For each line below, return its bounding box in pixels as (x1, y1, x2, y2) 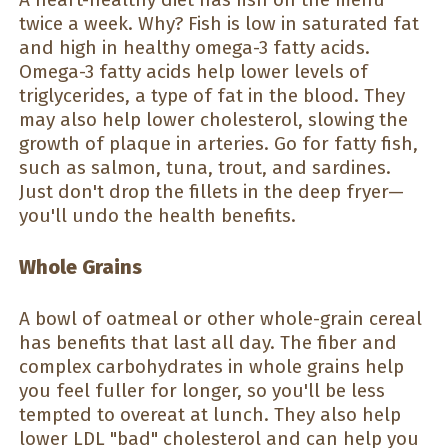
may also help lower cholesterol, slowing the (19, 107, 408, 131)
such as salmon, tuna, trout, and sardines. (19, 155, 391, 179)
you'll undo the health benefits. (19, 203, 296, 227)
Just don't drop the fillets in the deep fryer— (19, 179, 404, 203)
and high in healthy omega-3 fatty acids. (19, 35, 370, 59)
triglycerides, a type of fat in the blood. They (19, 83, 405, 107)
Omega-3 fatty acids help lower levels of (19, 59, 368, 83)
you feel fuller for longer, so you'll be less (19, 378, 385, 402)
